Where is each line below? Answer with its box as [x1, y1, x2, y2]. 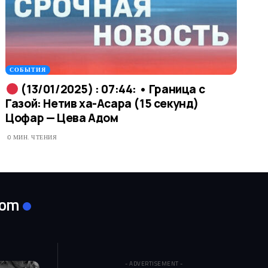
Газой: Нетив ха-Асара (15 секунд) [5, 96, 199, 112]
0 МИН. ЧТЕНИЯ [7, 133, 57, 142]
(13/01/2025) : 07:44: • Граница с [18, 81, 205, 98]
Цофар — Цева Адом [5, 110, 118, 126]
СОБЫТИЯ [10, 65, 47, 75]
